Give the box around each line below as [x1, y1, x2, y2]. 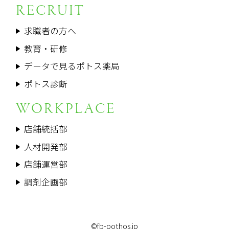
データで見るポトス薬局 [24, 60, 120, 73]
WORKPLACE [16, 100, 116, 118]
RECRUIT [16, 2, 85, 20]
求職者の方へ [24, 25, 76, 37]
